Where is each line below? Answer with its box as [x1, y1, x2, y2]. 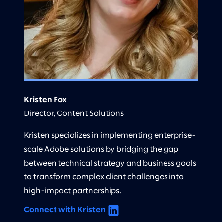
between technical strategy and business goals [24, 159, 196, 167]
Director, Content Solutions [24, 110, 124, 117]
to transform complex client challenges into [24, 173, 184, 181]
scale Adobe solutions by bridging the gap [24, 145, 178, 153]
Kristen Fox [24, 96, 67, 104]
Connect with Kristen [24, 206, 106, 214]
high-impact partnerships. [24, 187, 121, 195]
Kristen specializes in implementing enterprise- [24, 131, 196, 139]
